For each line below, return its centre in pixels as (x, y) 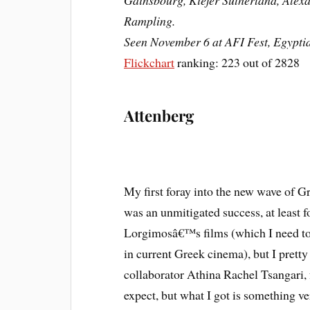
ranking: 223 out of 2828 (237, 63)
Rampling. (150, 21)
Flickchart (149, 63)
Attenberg (159, 116)
